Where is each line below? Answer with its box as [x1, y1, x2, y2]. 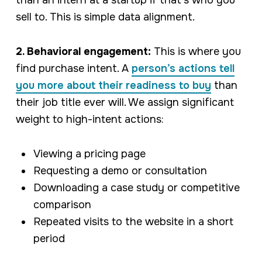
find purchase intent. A [15, 62, 132, 75]
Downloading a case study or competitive [33, 181, 240, 195]
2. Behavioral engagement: [15, 45, 151, 58]
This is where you [150, 45, 241, 58]
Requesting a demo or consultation [33, 164, 207, 178]
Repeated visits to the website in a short [33, 215, 233, 229]
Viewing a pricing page [33, 147, 146, 161]
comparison [33, 198, 91, 212]
